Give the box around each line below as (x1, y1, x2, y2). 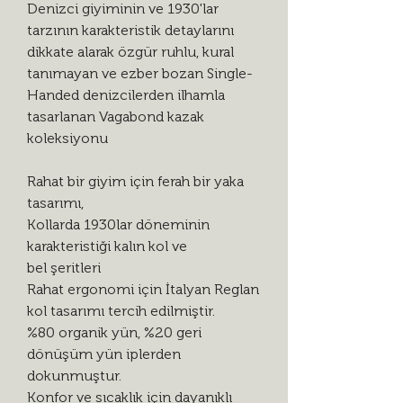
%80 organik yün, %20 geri (27, 323, 201, 341)
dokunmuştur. (27, 366, 121, 384)
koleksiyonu (27, 129, 108, 147)
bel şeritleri (27, 258, 101, 276)
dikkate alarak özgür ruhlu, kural (27, 42, 234, 60)
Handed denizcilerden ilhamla (27, 85, 225, 103)
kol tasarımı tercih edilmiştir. (27, 301, 215, 319)
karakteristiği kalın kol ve (27, 237, 187, 255)
